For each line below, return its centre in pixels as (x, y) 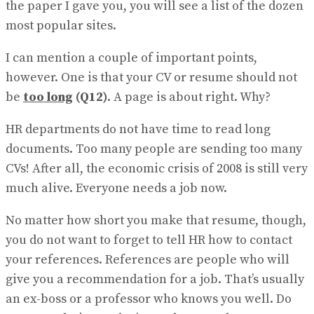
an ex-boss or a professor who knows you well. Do (149, 299)
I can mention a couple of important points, (131, 58)
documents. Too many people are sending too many (154, 149)
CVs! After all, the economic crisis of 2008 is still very (157, 169)
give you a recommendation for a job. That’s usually (155, 280)
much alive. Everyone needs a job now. (116, 189)
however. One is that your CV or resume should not (151, 78)
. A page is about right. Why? (189, 97)
